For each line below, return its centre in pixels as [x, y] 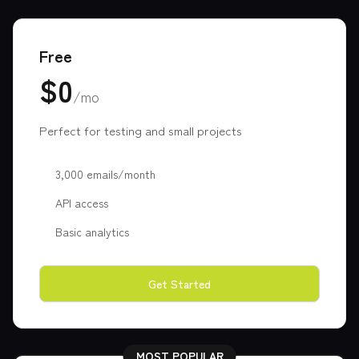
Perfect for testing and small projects [141, 130]
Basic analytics [92, 232]
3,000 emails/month [105, 174]
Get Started [179, 284]
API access [82, 203]
